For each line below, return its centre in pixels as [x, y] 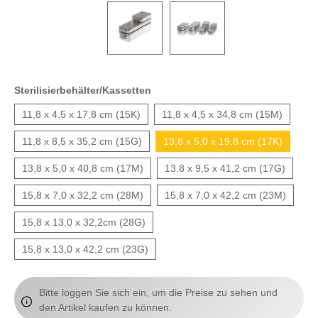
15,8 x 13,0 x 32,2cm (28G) [84, 222]
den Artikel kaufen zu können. [106, 307]
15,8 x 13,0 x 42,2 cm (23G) [85, 249]
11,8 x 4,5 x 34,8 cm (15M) [222, 114]
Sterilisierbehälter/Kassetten [83, 90]
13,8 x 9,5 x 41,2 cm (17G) [225, 168]
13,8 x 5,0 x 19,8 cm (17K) [223, 141]
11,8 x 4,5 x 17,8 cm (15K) [81, 114]
